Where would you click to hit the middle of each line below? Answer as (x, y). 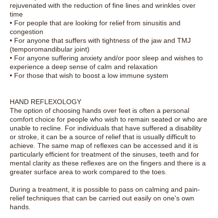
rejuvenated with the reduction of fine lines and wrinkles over (103, 6)
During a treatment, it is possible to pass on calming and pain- (105, 190)
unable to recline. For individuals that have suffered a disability (106, 128)
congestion (27, 32)
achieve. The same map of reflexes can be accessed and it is (104, 146)
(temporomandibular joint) (50, 49)
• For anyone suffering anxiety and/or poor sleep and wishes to (106, 58)
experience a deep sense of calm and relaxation (84, 67)
